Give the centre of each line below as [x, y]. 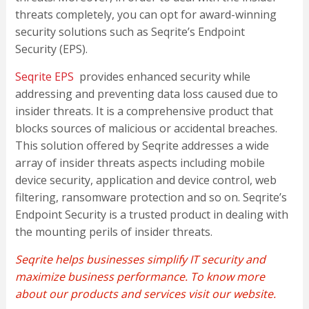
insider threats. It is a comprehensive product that [144, 111]
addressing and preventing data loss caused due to [146, 94]
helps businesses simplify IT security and [159, 260]
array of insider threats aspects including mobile [140, 163]
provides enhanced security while [162, 77]
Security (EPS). [51, 49]
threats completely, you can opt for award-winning [146, 15]
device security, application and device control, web [146, 180]
